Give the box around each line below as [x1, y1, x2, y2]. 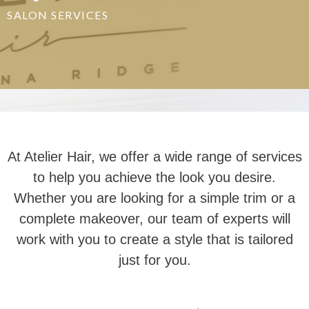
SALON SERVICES [7, 8, 108, 21]
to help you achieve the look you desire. [33, 170, 276, 185]
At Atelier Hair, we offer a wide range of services [7, 149, 302, 164]
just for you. [118, 252, 191, 268]
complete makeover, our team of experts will [19, 211, 290, 226]
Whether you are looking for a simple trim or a [14, 190, 295, 206]
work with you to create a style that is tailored [16, 232, 293, 247]
